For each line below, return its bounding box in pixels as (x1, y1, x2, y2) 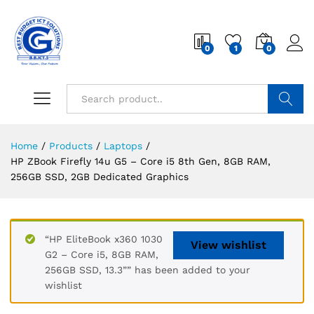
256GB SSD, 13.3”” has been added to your (45, 264, 250, 275)
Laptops (104, 140, 142, 151)
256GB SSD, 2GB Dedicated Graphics (11, 171, 189, 182)
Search (268, 123, 303, 134)
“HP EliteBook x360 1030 (45, 233, 163, 245)
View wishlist (191, 238, 266, 252)
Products (49, 140, 93, 151)
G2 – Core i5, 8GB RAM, (45, 249, 158, 260)
